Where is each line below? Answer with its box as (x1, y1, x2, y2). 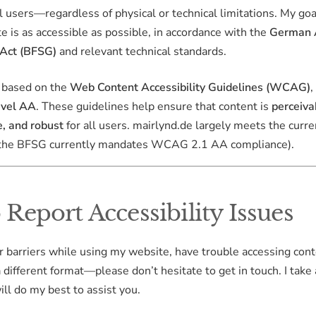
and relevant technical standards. (56, 43, 226, 59)
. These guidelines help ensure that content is (36, 98, 272, 114)
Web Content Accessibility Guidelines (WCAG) (70, 79, 310, 95)
